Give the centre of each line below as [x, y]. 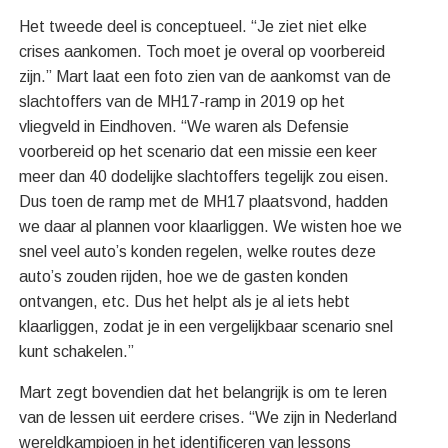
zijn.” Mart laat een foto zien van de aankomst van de [205, 76]
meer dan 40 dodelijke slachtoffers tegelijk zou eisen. [204, 176]
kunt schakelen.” [77, 351]
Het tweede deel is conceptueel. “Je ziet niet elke [193, 26]
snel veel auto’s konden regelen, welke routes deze [198, 251]
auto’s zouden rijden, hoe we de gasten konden [184, 276]
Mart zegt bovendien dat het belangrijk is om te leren [203, 392]
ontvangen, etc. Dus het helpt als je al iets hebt [185, 301]
